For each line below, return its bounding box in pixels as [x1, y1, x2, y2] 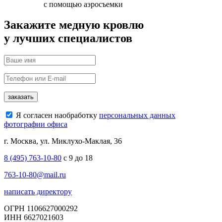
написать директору [4, 187, 72, 196]
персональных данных [99, 111, 175, 120]
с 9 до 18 [61, 154, 93, 163]
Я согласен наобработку [14, 111, 99, 120]
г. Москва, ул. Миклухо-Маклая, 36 [4, 137, 122, 146]
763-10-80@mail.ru [4, 170, 66, 179]
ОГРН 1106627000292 [4, 204, 78, 213]
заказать [8, 93, 34, 101]
